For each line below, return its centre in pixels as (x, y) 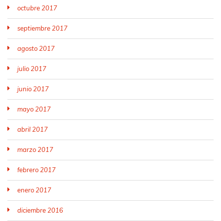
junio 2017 (33, 89)
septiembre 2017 (42, 28)
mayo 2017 (34, 109)
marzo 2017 (35, 149)
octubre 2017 (37, 8)
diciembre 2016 (40, 210)
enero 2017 (34, 190)
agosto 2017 (36, 48)
